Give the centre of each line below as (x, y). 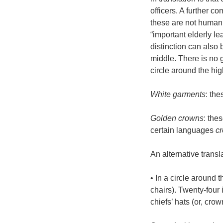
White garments (178, 94)
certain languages (183, 130)
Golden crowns (177, 118)
